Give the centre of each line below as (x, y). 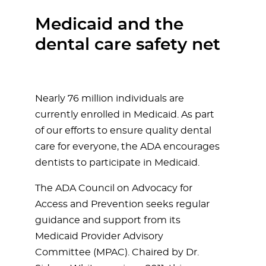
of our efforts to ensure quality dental (123, 131)
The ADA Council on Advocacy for (114, 188)
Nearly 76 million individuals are (110, 99)
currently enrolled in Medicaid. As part (125, 115)
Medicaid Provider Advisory (99, 236)
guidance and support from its (108, 220)
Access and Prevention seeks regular (122, 204)
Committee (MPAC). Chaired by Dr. (117, 252)
